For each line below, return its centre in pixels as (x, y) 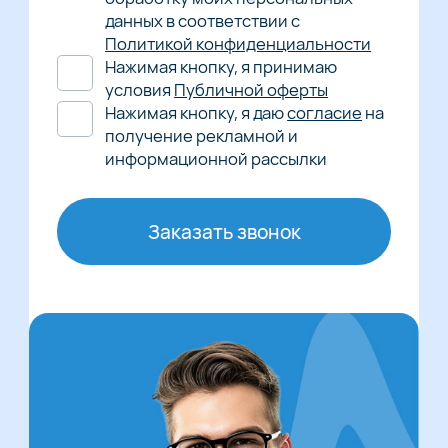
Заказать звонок (224, 231)
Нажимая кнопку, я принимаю (221, 66)
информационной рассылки (216, 158)
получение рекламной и (202, 135)
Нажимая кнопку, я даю (196, 112)
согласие (325, 112)
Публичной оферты (251, 89)
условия (140, 89)
